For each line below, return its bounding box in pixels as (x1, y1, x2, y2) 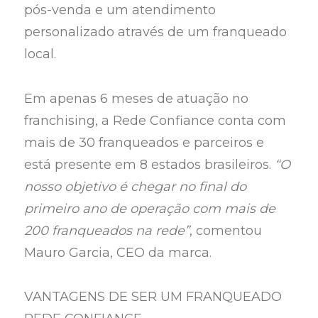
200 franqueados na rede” (24, 222, 190, 238)
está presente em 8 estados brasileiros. (24, 156, 275, 172)
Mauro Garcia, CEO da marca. (24, 244, 216, 261)
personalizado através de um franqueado (24, 24, 287, 40)
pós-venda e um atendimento (24, 2, 216, 18)
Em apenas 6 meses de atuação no (24, 90, 249, 106)
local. (24, 46, 60, 62)
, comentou (190, 222, 263, 238)
